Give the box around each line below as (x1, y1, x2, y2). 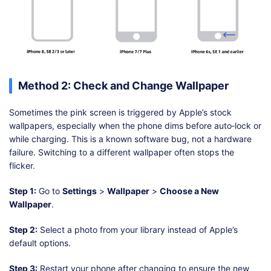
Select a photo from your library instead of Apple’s (38, 224, 238, 235)
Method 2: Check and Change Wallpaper (18, 79, 229, 93)
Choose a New (160, 186, 219, 197)
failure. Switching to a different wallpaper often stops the (9, 147, 234, 158)
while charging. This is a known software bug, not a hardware (9, 134, 252, 145)
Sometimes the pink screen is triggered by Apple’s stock (9, 107, 232, 118)
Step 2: (9, 224, 38, 235)
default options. (9, 238, 71, 249)
